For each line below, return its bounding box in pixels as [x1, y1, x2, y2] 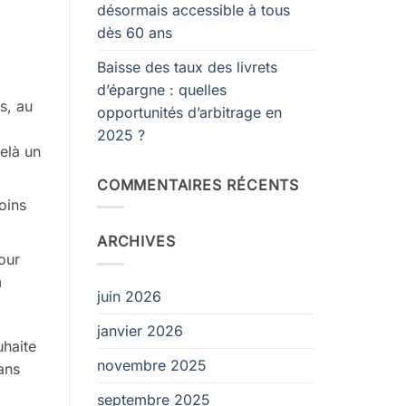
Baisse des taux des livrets [97, 57, 277, 76]
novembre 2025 [97, 355, 207, 374]
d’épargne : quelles [97, 80, 227, 99]
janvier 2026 [97, 321, 183, 340]
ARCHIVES [97, 232, 176, 251]
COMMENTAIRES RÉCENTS [97, 175, 299, 194]
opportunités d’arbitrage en [97, 102, 282, 121]
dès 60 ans [97, 23, 172, 42]
